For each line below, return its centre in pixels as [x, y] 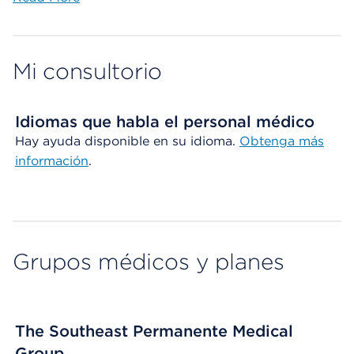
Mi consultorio [88, 71]
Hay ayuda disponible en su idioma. [127, 141]
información [52, 161]
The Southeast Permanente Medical [154, 331]
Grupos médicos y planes [149, 262]
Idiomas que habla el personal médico [165, 122]
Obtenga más [282, 141]
